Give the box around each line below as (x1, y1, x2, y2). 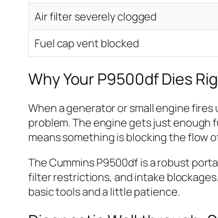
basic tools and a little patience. (28, 184, 180, 199)
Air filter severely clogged (35, 9, 157, 24)
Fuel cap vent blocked (35, 36, 139, 51)
